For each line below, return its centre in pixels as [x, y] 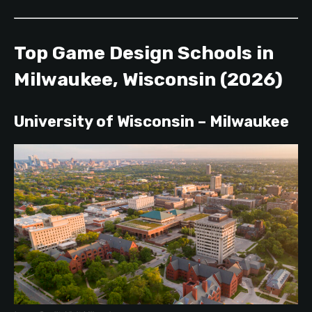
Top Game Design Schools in [144, 53]
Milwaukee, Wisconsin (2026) [148, 79]
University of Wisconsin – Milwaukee [151, 121]
